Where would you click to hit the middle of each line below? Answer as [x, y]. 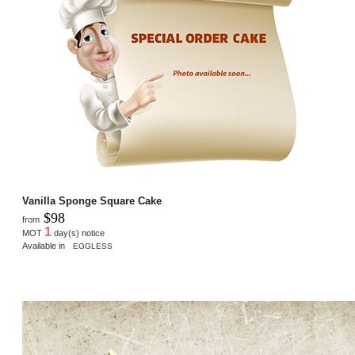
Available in [46, 246]
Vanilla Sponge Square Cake [92, 201]
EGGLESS [93, 246]
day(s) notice [78, 233]
